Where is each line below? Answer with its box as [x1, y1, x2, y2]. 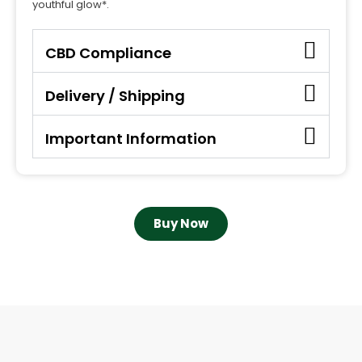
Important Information [45, 128, 217, 149]
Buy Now [154, 215, 208, 233]
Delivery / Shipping [45, 86, 185, 107]
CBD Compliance [45, 43, 171, 64]
